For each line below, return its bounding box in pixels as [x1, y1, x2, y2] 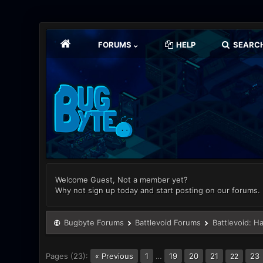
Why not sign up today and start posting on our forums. [55, 186, 261, 195]
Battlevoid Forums [135, 218, 201, 227]
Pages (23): [46, 251, 89, 261]
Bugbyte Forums [63, 218, 124, 227]
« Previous [95, 251, 134, 261]
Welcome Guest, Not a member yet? [55, 175, 188, 184]
